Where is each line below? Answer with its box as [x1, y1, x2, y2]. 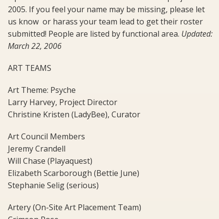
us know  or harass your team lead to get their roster [8, 16, 203, 27]
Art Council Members [8, 131, 85, 142]
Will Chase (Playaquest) [8, 155, 92, 167]
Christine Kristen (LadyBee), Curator [8, 109, 140, 120]
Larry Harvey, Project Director [8, 97, 117, 108]
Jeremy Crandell [8, 143, 66, 154]
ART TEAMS [8, 63, 51, 74]
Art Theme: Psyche [8, 85, 76, 96]
